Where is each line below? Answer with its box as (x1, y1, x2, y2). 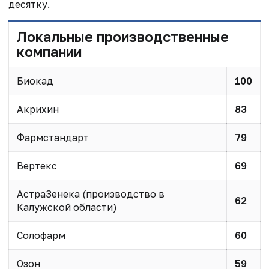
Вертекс (16, 159, 57, 172)
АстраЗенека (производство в (16, 187, 165, 200)
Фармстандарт (16, 131, 89, 144)
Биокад (16, 74, 53, 87)
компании (16, 43, 82, 60)
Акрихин (16, 103, 59, 115)
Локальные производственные (16, 28, 229, 45)
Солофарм (16, 229, 65, 241)
